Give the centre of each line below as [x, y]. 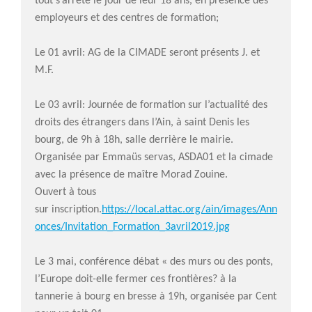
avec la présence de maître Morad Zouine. [131, 174]
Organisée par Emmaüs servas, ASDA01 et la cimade [154, 157]
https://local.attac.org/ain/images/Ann [189, 209]
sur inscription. [68, 209]
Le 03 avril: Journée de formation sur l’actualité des [151, 105]
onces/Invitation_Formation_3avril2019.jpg [132, 227]
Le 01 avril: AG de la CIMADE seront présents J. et [147, 53]
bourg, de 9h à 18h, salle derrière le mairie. [134, 140]
